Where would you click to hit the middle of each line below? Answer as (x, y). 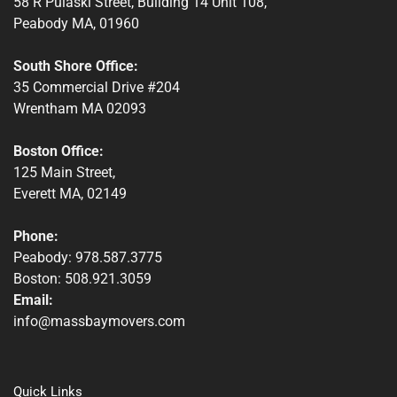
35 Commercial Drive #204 (97, 88)
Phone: (36, 237)
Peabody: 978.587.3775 (88, 258)
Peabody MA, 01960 (76, 24)
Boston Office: (58, 152)
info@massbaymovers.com (99, 322)
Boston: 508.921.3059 (82, 279)
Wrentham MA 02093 (80, 109)
